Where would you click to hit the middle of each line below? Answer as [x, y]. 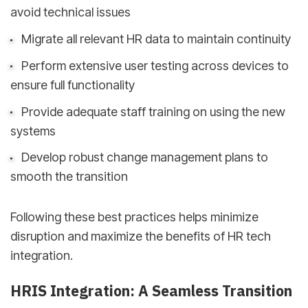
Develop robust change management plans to [144, 157]
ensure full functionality [73, 85]
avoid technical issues [70, 12]
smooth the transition [69, 177]
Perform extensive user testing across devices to [155, 65]
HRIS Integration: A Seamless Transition [151, 291]
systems [33, 131]
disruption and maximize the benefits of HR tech [141, 236]
